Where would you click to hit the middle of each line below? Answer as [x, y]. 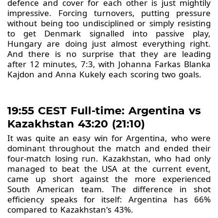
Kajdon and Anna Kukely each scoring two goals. [104, 74]
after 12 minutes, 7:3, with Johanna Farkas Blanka [109, 64]
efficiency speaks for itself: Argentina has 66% [109, 200]
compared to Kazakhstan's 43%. [70, 210]
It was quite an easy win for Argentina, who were [109, 138]
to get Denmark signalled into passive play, [109, 34]
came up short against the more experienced [109, 179]
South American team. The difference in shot [109, 189]
